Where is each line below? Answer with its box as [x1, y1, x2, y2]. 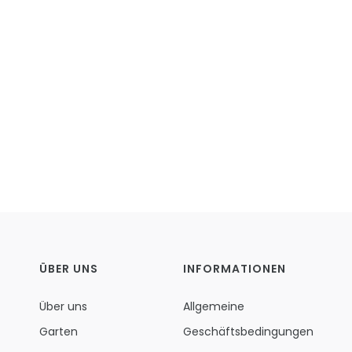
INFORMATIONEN [182, 260, 286, 277]
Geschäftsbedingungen [182, 323, 313, 339]
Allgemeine [182, 298, 244, 314]
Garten [39, 323, 79, 339]
